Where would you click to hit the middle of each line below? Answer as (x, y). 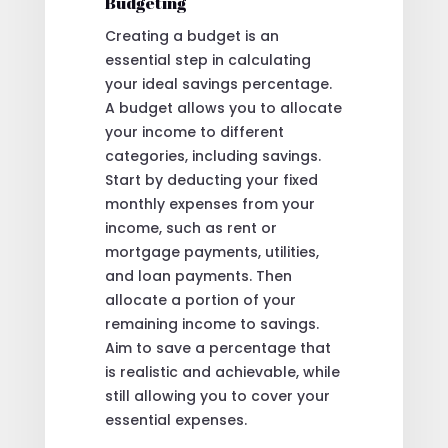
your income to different (194, 131)
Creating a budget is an (191, 35)
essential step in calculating (207, 59)
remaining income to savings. (211, 323)
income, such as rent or (190, 227)
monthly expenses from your (209, 203)
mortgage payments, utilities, (211, 251)
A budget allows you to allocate (223, 107)
